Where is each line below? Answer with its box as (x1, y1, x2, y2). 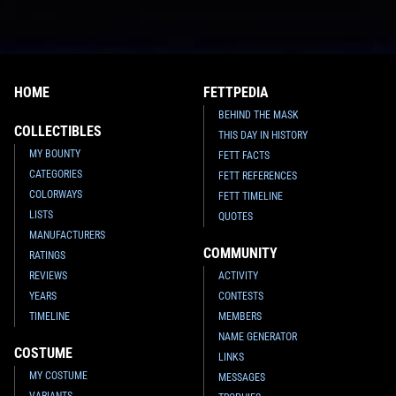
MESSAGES (218, 370, 266, 384)
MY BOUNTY (29, 147, 80, 160)
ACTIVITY (218, 269, 259, 282)
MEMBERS (218, 309, 263, 323)
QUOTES (218, 209, 254, 223)
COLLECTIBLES (14, 122, 102, 140)
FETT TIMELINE (218, 189, 284, 202)
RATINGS (29, 248, 65, 262)
